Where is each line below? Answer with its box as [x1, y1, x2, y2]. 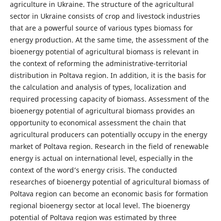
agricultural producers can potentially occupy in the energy [9, 129, 207, 139]
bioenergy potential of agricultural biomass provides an [9, 106, 195, 115]
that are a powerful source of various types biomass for [9, 23, 193, 33]
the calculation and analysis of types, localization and [9, 82, 186, 92]
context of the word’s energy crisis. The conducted [9, 165, 177, 175]
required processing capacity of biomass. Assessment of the [9, 94, 209, 104]
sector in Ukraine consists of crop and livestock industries [9, 11, 200, 21]
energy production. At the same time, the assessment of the [9, 35, 209, 44]
